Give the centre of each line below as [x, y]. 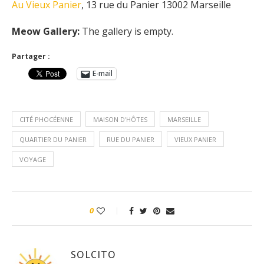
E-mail [103, 74]
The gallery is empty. [126, 31]
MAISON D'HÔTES [120, 119]
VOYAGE [33, 159]
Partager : [31, 56]
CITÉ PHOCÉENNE [46, 119]
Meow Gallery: [46, 31]
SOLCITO [93, 254]
